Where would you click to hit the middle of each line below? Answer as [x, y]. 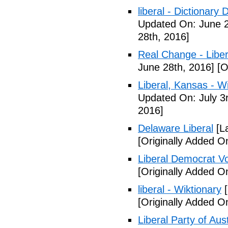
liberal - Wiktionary [180, 189]
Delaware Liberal [176, 128]
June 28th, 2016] [176, 67]
